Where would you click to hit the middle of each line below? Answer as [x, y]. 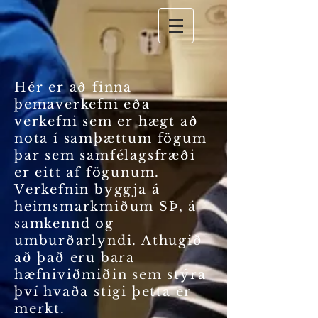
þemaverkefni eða [82, 104]
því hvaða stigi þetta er [103, 292]
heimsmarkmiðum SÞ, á [106, 207]
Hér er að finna [73, 87]
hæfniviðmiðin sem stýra [110, 275]
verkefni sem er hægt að [106, 121]
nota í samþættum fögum [111, 138]
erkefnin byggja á [93, 190]
